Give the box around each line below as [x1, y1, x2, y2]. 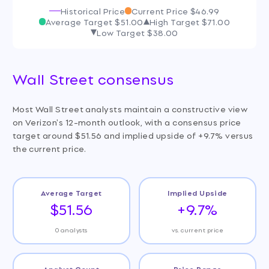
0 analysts [55, 225, 88, 234]
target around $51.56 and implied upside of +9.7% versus [12, 128, 253, 142]
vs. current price [172, 225, 224, 234]
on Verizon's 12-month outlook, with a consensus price [12, 115, 241, 128]
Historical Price [60, 4, 125, 17]
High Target [149, 15, 202, 28]
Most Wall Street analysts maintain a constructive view [12, 102, 248, 115]
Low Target [97, 26, 148, 39]
